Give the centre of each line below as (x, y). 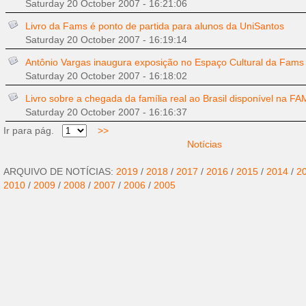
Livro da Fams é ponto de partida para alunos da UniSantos (155, 26)
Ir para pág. (33, 130)
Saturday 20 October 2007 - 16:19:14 (106, 40)
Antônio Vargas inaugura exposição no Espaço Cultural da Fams (165, 62)
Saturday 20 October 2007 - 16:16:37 (106, 112)
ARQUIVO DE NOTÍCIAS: (60, 171)
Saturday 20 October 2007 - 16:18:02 (106, 76)
